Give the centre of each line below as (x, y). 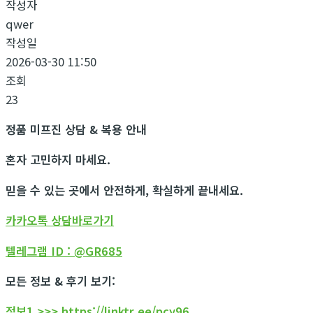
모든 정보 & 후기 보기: (60, 281)
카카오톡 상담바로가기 (60, 220)
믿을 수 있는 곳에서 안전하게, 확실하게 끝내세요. (124, 190)
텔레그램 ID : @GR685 (64, 250)
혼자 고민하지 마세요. (61, 160)
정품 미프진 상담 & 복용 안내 (76, 129)
